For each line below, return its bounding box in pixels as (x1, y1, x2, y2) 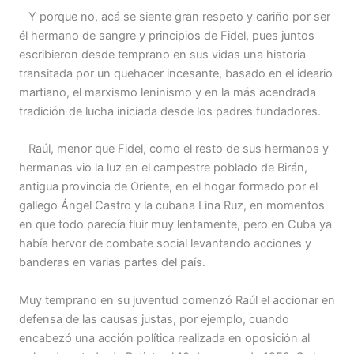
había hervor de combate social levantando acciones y (19, 236, 311, 251)
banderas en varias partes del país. (19, 255, 205, 270)
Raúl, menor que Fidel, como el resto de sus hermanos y (19, 141, 329, 156)
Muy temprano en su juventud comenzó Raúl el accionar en (19, 292, 335, 307)
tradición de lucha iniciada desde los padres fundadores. (19, 104, 321, 119)
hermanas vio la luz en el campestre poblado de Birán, (19, 160, 307, 175)
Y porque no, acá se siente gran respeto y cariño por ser (19, 9, 330, 24)
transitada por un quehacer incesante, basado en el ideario (19, 66, 333, 81)
